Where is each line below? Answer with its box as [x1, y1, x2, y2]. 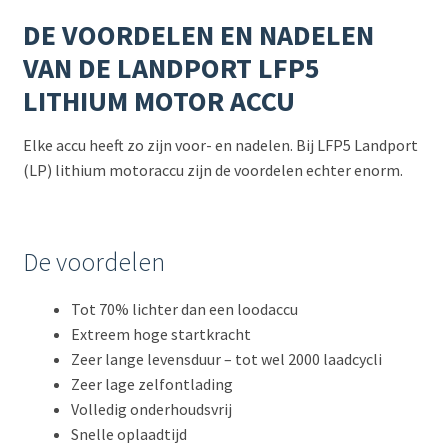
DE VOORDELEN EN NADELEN [22, 16, 374, 53]
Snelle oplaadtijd [70, 424, 187, 445]
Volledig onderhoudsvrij [70, 399, 232, 420]
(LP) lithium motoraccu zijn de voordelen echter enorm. [22, 159, 403, 180]
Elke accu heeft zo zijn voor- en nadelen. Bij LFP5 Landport [22, 134, 418, 155]
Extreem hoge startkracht [70, 324, 251, 345]
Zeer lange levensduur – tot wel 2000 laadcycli [70, 349, 382, 370]
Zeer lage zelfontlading [70, 374, 233, 395]
